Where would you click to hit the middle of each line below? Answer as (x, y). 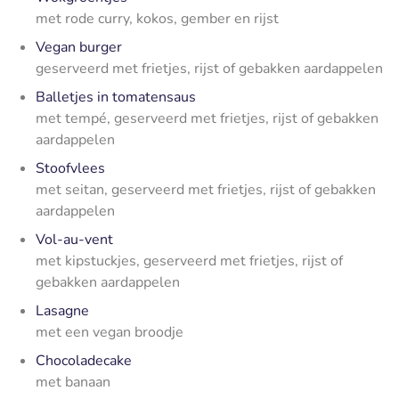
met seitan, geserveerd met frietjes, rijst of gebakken (206, 189)
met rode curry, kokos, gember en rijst (157, 18)
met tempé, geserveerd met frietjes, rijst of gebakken (207, 118)
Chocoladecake (85, 360)
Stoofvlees (70, 168)
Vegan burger (79, 47)
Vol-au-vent (74, 239)
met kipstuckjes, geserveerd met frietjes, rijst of (189, 261)
